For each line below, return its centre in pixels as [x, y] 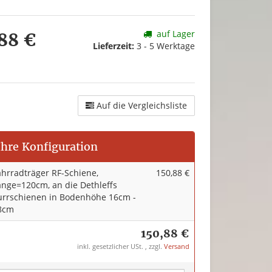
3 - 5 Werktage [165, 46]
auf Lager [175, 34]
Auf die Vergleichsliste [142, 105]
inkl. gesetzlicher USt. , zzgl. [120, 246]
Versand [176, 246]
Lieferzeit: [114, 46]
